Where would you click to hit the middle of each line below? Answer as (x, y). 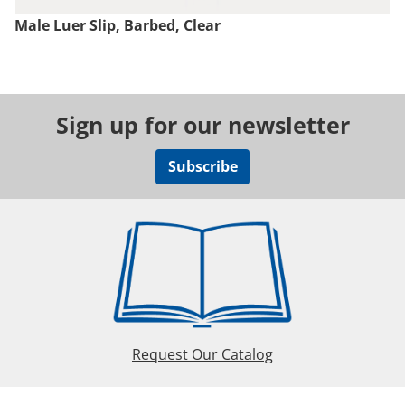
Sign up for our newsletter (202, 125)
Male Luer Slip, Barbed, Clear (118, 26)
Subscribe (202, 167)
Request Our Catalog (202, 354)
